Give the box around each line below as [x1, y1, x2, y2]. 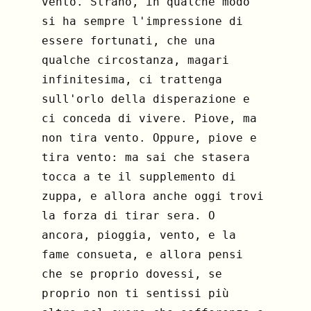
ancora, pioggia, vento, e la [42, 228, 236, 242]
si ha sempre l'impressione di [42, 15, 243, 28]
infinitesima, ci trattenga [42, 73, 222, 87]
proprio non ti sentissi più [42, 287, 229, 301]
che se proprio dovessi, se [42, 267, 222, 281]
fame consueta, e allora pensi [42, 248, 243, 262]
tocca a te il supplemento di [42, 170, 236, 184]
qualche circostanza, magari [42, 53, 229, 67]
